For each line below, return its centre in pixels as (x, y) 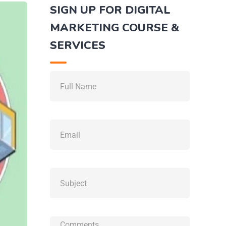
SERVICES (77, 45)
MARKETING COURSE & (114, 28)
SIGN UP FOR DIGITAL (110, 10)
